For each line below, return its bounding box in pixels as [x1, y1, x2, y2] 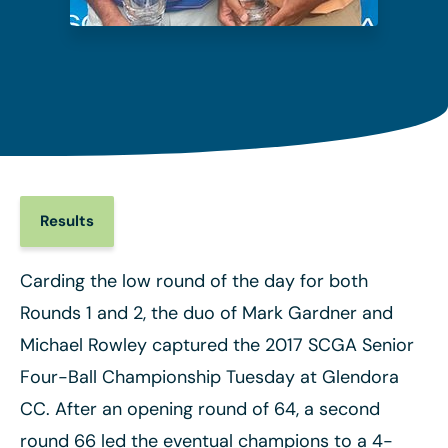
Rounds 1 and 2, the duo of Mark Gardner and [20, 301, 393, 325]
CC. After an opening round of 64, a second [20, 397, 380, 421]
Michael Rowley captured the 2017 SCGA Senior [20, 333, 414, 357]
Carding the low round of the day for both [20, 269, 368, 293]
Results [40, 211, 94, 231]
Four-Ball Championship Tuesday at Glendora [20, 365, 399, 389]
